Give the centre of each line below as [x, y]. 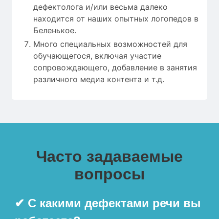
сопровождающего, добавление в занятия [115, 67]
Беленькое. [55, 30]
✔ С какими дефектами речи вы [108, 203]
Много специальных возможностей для [110, 44]
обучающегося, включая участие [97, 55]
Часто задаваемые [109, 156]
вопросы [109, 174]
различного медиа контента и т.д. [99, 79]
